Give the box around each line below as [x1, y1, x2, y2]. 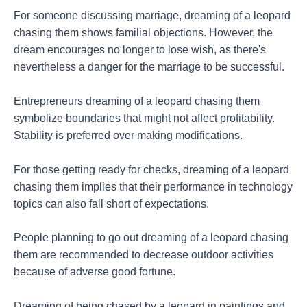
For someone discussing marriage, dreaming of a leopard [14, 9, 291, 21]
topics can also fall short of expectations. [14, 197, 209, 210]
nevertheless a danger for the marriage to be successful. [14, 60, 284, 73]
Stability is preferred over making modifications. [14, 129, 243, 141]
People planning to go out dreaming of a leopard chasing [14, 232, 288, 244]
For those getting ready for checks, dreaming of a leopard [14, 163, 289, 175]
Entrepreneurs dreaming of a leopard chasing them [14, 95, 260, 107]
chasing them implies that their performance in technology [14, 180, 293, 193]
